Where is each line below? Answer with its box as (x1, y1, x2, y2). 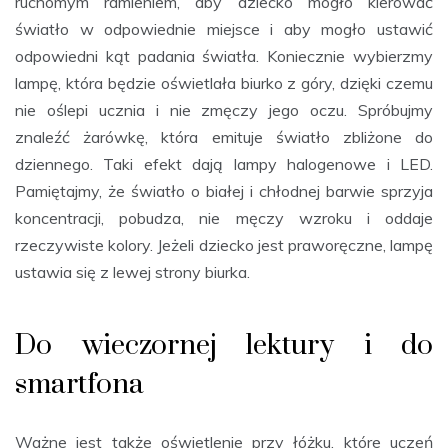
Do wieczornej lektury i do (15, 327, 433, 363)
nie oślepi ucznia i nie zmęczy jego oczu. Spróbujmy (15, 99, 433, 120)
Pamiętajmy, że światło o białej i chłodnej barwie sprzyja (15, 180, 433, 201)
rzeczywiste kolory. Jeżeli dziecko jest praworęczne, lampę (15, 234, 433, 255)
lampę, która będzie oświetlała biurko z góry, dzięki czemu (15, 72, 433, 93)
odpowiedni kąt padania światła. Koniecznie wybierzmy (15, 45, 433, 66)
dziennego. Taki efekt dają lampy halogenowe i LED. (15, 153, 433, 174)
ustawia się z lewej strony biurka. (15, 261, 250, 282)
